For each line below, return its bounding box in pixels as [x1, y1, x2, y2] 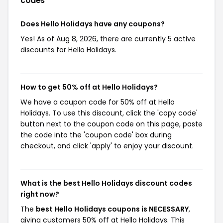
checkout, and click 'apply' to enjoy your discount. [20, 141, 194, 151]
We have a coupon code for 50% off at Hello [20, 97, 175, 107]
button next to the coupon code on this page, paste [20, 119, 203, 129]
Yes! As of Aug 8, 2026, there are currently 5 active [20, 34, 196, 44]
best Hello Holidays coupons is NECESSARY [36, 204, 189, 214]
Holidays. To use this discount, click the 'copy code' [20, 108, 198, 118]
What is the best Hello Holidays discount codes [20, 178, 192, 188]
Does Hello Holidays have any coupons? [20, 19, 165, 29]
